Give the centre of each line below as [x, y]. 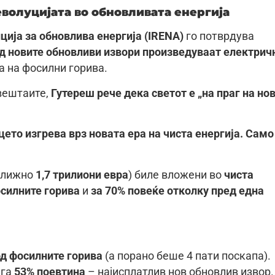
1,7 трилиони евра [82, 175]
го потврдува [219, 37]
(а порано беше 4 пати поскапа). [187, 256]
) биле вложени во [176, 175]
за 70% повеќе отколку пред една [177, 191]
